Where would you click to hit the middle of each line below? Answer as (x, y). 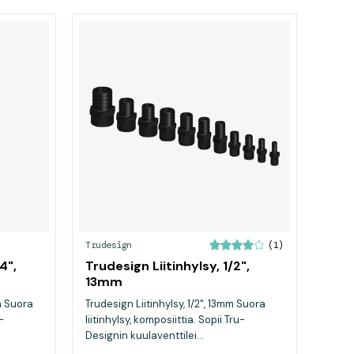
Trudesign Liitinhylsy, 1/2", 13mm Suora (175, 304)
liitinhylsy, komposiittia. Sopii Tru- (165, 320)
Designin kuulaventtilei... (145, 335)
